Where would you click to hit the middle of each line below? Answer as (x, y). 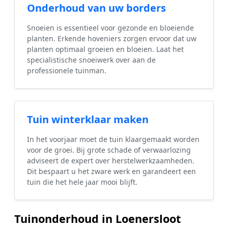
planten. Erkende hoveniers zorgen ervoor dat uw (112, 38)
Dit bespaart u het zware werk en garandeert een (111, 171)
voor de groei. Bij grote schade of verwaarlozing (109, 150)
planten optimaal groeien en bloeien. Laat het (105, 49)
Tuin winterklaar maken (88, 119)
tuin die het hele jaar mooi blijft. (82, 182)
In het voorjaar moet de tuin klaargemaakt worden (113, 139)
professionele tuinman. (67, 70)
